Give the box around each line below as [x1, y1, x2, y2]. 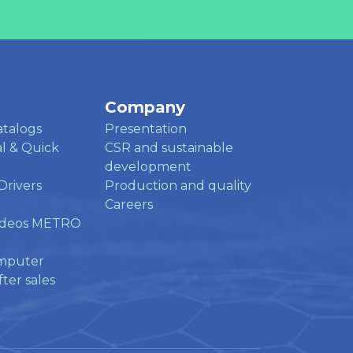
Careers [105, 196, 153, 212]
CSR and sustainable [105, 139, 233, 155]
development [105, 158, 191, 174]
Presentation [105, 121, 187, 136]
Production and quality [105, 177, 251, 193]
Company [105, 97, 185, 117]
